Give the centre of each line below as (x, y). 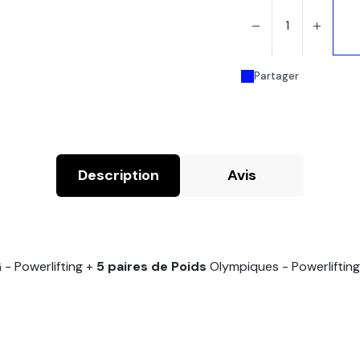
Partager (276, 76)
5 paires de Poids (153, 266)
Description (118, 175)
